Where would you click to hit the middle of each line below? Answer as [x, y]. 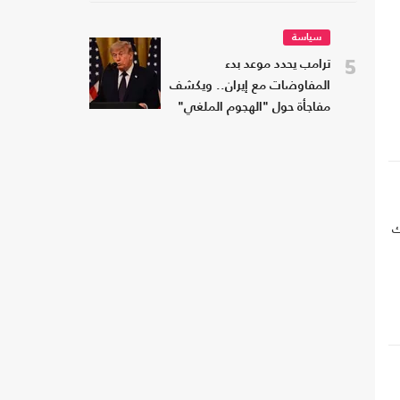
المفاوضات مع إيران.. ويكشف [250, 87]
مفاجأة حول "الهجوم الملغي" [254, 108]
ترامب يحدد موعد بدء [278, 65]
